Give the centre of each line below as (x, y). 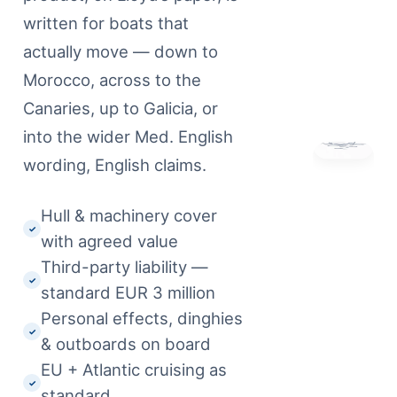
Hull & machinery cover (129, 215)
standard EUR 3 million (128, 292)
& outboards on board (126, 343)
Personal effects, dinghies (142, 318)
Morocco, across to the (113, 80)
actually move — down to (121, 52)
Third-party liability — (125, 266)
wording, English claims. (115, 165)
